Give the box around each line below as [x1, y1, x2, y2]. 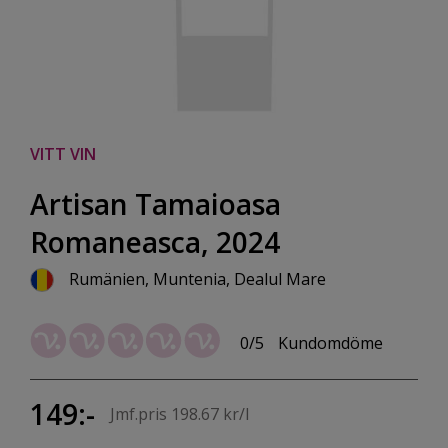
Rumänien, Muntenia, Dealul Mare [69, 268, 326, 290]
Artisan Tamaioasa [30, 185, 281, 223]
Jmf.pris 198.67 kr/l [110, 403, 249, 426]
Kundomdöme [278, 332, 383, 355]
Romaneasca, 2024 [30, 223, 280, 261]
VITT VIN [30, 143, 96, 165]
